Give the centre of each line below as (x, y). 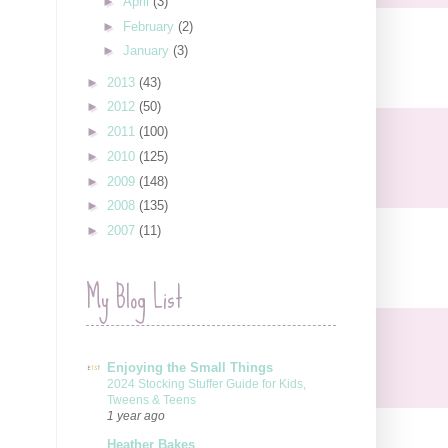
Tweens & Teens (151, 399)
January (147, 51)
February (150, 26)
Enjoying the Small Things (190, 367)
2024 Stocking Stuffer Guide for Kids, (206, 383)
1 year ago (136, 415)
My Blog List (134, 298)
